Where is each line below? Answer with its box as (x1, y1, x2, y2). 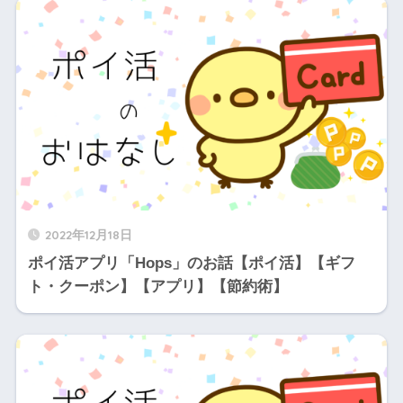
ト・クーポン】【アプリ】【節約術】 (27, 277, 288, 295)
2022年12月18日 (44, 226, 132, 242)
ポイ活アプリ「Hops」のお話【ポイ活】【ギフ (27, 254, 355, 272)
